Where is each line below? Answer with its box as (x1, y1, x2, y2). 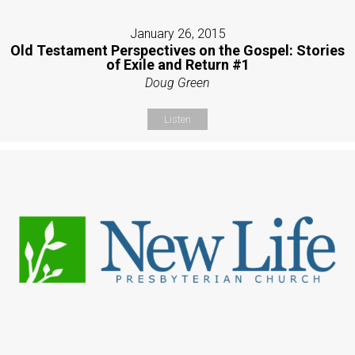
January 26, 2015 (129, 25, 226, 41)
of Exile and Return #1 (105, 55, 250, 73)
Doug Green (145, 74, 210, 90)
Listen (164, 113, 191, 125)
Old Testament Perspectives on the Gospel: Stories (10, 41, 345, 59)
